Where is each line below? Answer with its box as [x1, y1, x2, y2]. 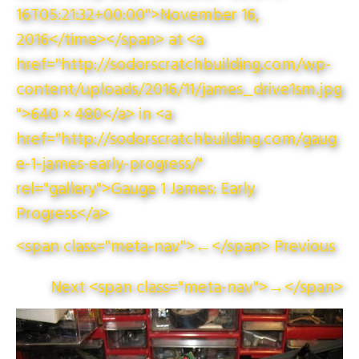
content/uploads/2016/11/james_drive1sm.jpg [16, 77, 342, 104]
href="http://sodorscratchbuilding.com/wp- [16, 52, 331, 79]
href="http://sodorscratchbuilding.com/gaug [16, 127, 337, 154]
